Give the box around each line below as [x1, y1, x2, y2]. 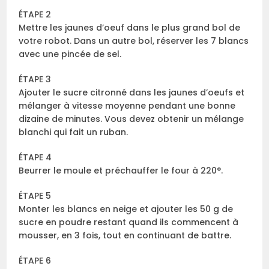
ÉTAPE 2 [19, 8, 52, 21]
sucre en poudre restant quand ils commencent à [19, 216, 239, 229]
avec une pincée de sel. [19, 48, 122, 61]
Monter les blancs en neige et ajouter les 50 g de [19, 203, 234, 216]
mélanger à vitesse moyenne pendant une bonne [19, 100, 236, 112]
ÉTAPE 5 [19, 190, 52, 202]
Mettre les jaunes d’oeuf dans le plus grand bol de [19, 22, 241, 34]
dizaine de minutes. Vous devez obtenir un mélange [19, 113, 244, 125]
